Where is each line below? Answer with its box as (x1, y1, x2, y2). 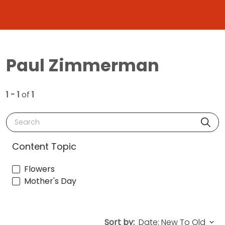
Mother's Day (24, 175, 76, 187)
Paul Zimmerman (6, 53, 159, 77)
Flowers (24, 163, 55, 175)
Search (11, 112, 39, 124)
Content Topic (12, 140, 76, 153)
